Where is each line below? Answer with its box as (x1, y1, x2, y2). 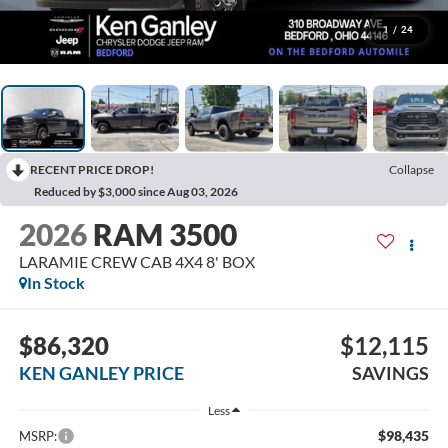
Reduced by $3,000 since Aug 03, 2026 (34, 183, 238, 199)
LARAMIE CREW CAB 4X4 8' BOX (18, 252, 255, 272)
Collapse (389, 161, 434, 177)
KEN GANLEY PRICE (18, 361, 184, 384)
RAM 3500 (92, 216, 237, 253)
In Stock (26, 273, 85, 293)
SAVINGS (352, 361, 430, 384)
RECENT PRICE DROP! (30, 161, 154, 177)
